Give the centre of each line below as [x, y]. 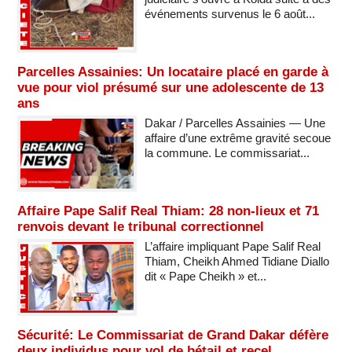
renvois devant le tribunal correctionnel [141, 227]
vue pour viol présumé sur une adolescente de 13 [170, 88]
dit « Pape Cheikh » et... [205, 277]
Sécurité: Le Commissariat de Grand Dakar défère [173, 335]
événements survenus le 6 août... [229, 14]
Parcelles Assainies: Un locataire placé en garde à [173, 72]
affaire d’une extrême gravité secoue [237, 138]
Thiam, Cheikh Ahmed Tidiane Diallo [236, 262]
